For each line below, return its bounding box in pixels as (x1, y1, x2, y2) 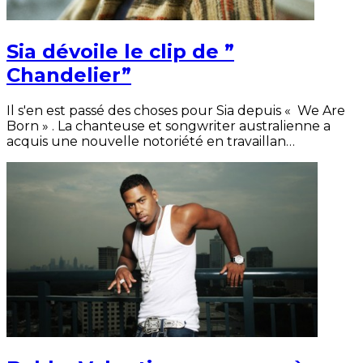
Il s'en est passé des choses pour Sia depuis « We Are (6, 102, 345, 118)
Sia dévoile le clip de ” (6, 39, 234, 63)
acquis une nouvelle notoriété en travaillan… (6, 133, 295, 149)
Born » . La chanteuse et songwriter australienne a (6, 117, 331, 134)
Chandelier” (6, 62, 131, 87)
